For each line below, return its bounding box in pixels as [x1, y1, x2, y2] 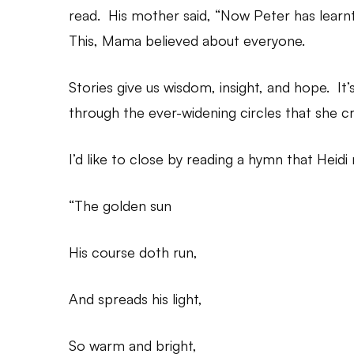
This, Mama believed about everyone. [69, 32, 305, 49]
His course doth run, [69, 243, 198, 261]
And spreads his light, [69, 290, 202, 307]
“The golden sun [69, 197, 171, 214]
